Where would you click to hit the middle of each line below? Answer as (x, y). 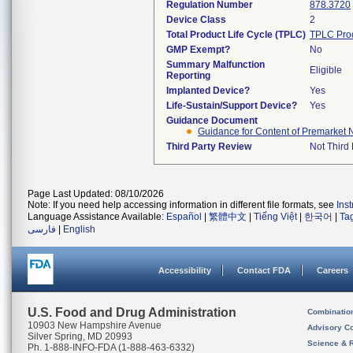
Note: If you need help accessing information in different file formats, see (182, 205)
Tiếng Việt (275, 217)
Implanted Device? (208, 91)
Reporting (188, 76)
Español (184, 217)
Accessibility (185, 270)
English (79, 229)
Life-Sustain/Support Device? (232, 106)
